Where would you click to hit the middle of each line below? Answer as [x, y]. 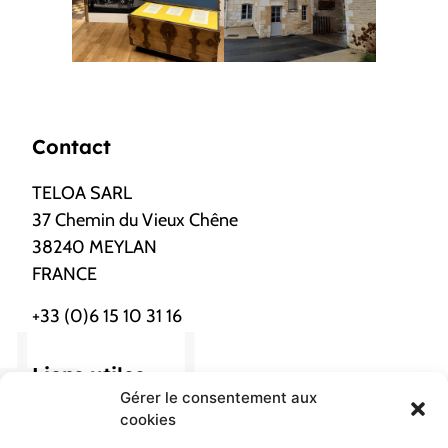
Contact [72, 147]
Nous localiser [84, 421]
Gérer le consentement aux [218, 397]
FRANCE [65, 274]
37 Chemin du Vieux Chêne [135, 220]
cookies [148, 419]
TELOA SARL [82, 193]
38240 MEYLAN [95, 247]
